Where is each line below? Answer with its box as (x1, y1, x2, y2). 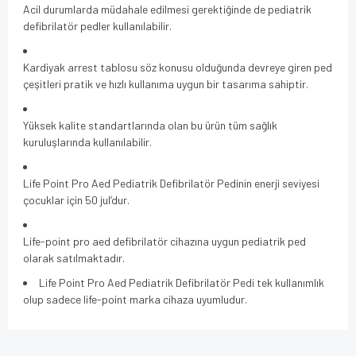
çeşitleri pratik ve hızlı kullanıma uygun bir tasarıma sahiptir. (23, 76, 308, 91)
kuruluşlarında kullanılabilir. (23, 134, 152, 149)
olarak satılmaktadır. (23, 250, 125, 265)
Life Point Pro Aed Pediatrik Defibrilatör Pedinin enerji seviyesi (23, 176, 319, 190)
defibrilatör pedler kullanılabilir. (23, 18, 172, 33)
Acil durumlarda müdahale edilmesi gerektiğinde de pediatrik (23, 2, 311, 16)
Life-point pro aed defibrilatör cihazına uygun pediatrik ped (23, 234, 306, 248)
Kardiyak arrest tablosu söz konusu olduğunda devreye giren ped (23, 60, 332, 74)
